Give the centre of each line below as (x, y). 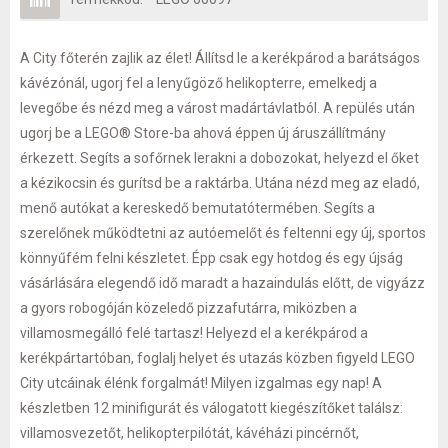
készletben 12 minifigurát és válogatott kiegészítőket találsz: (211, 407)
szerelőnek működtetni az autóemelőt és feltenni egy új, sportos (223, 232)
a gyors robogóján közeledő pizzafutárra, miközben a (188, 307)
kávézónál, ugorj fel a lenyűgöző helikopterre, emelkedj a (198, 82)
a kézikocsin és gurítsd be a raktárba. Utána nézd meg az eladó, (220, 182)
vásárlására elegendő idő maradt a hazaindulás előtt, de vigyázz (222, 282)
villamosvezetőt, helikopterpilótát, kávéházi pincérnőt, (189, 432)
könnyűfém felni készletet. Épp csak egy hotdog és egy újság (211, 257)
